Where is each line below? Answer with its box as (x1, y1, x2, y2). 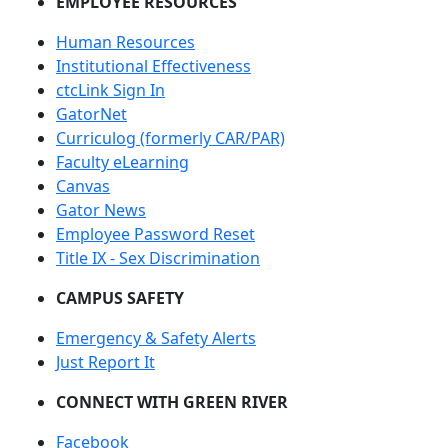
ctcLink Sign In (56, 78, 165, 101)
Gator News (56, 198, 146, 221)
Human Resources (56, 30, 195, 53)
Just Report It (56, 350, 155, 373)
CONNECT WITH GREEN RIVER (56, 390, 288, 413)
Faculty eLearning (56, 150, 189, 173)
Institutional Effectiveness (56, 54, 251, 77)
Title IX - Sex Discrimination (56, 246, 260, 269)
